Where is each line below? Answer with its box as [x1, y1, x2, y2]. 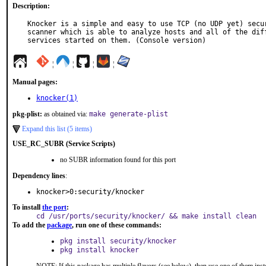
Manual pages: [12, 78, 58, 86]
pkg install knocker [60, 246, 139, 254]
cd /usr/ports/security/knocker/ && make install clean [36, 212, 256, 220]
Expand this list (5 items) [22, 125, 92, 133]
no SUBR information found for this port [60, 156, 176, 164]
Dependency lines [12, 172, 65, 180]
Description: [12, 2, 50, 10]
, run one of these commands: [72, 221, 161, 229]
